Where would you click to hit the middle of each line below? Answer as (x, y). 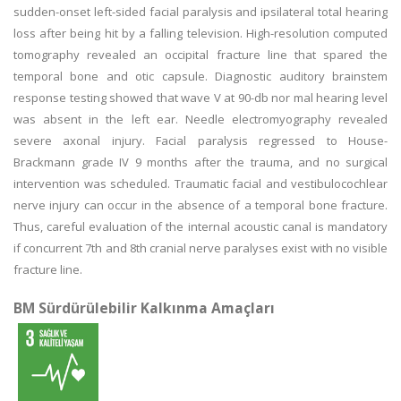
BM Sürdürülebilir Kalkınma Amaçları (144, 308)
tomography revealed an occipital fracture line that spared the (200, 55)
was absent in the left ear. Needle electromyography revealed (200, 119)
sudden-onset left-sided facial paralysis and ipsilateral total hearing (200, 12)
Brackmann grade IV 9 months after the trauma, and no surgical (200, 162)
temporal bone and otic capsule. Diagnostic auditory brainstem (200, 76)
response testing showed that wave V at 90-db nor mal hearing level (200, 98)
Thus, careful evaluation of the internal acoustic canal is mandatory (200, 226)
